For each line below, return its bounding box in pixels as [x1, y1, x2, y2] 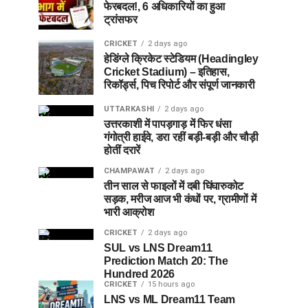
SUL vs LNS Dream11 [104, 242, 212, 254]
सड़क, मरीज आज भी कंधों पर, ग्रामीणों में [104, 193, 256, 206]
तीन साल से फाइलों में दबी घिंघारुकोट [104, 180, 243, 192]
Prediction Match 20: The [104, 255, 228, 267]
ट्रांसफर [104, 14, 137, 26]
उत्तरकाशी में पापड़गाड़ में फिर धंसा [104, 118, 232, 131]
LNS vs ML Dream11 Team [104, 294, 235, 306]
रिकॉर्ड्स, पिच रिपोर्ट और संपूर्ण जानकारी [104, 79, 255, 91]
